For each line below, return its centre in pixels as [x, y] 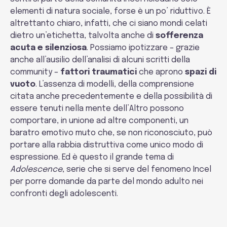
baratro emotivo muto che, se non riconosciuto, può [111, 133]
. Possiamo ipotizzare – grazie [143, 48]
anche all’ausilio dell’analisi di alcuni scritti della [100, 60]
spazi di [201, 72]
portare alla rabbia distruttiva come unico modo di [107, 145]
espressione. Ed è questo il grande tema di [92, 157]
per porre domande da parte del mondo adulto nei [107, 182]
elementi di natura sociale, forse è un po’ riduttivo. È [110, 11]
